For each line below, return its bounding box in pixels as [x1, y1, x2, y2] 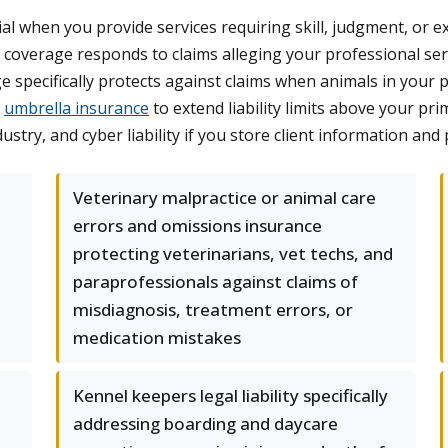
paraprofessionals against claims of [73, 270, 358, 293]
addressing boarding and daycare [73, 412, 338, 435]
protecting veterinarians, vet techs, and [73, 242, 393, 265]
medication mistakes [73, 326, 241, 349]
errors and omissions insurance [73, 214, 322, 237]
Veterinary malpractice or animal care [73, 186, 376, 209]
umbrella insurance [4, 97, 149, 119]
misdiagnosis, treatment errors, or [73, 298, 353, 321]
